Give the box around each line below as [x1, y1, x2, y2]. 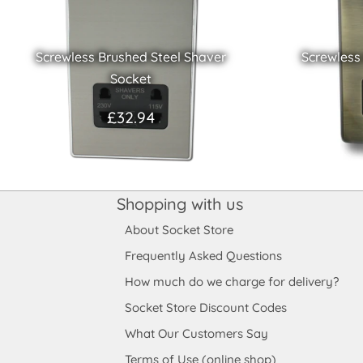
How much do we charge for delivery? [125, 273, 340, 289]
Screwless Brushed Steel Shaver [36, 49, 227, 66]
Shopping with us [117, 193, 244, 214]
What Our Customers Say [125, 325, 269, 341]
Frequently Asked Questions [125, 247, 283, 263]
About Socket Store [125, 221, 234, 237]
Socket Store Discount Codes [125, 299, 288, 315]
